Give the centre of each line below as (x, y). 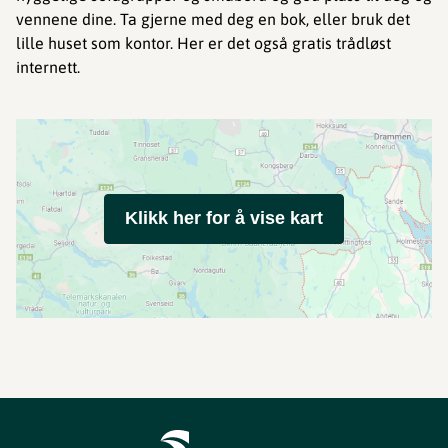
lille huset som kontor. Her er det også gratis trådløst (203, 43)
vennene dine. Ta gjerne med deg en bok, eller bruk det (213, 19)
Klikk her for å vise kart (224, 218)
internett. (48, 67)
